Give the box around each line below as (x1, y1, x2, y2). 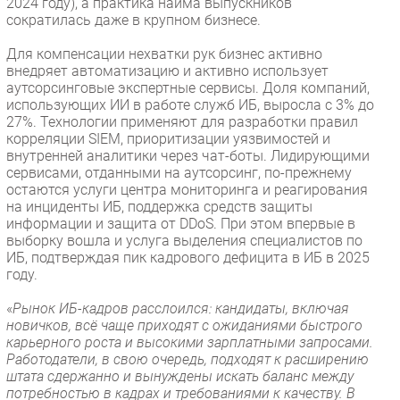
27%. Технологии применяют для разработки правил (6, 112, 358, 130)
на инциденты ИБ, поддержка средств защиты (6, 197, 312, 215)
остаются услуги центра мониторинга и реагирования (6, 180, 368, 198)
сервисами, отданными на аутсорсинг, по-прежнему (6, 163, 352, 181)
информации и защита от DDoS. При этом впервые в (6, 214, 355, 232)
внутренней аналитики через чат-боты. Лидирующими (6, 146, 370, 164)
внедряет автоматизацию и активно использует (6, 62, 329, 79)
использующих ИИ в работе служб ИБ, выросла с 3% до (6, 96, 374, 113)
